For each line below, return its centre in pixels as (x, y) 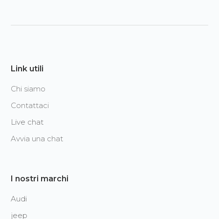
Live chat (27, 122)
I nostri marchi (40, 179)
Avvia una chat (37, 139)
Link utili (27, 69)
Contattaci (30, 106)
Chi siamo (28, 89)
